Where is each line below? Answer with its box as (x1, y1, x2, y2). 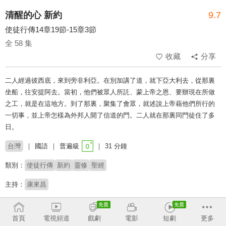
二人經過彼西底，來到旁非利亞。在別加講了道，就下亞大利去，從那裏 (5, 77, 215, 85)
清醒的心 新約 (5, 10, 62, 21)
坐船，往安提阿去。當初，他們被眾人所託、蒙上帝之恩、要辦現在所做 (5, 88, 215, 96)
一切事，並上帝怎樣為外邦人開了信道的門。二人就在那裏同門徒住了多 (5, 111, 215, 120)
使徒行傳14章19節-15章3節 (5, 25, 96, 34)
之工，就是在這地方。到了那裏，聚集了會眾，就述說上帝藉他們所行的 (5, 100, 215, 108)
